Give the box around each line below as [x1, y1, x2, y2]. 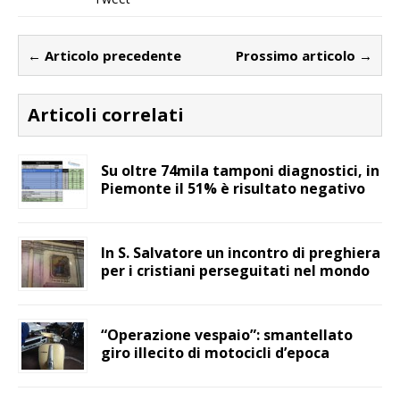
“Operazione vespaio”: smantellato [101, 325, 353, 346]
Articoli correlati [28, 103, 184, 128]
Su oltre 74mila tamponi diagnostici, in [101, 161, 379, 181]
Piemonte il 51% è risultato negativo [101, 179, 365, 199]
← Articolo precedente [28, 46, 181, 65]
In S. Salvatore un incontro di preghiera [101, 243, 380, 263]
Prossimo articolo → [236, 46, 372, 65]
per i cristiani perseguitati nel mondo [101, 261, 370, 281]
